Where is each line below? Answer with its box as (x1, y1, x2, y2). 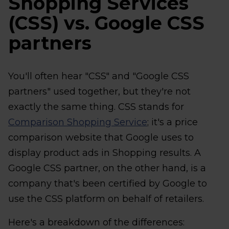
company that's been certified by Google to (8, 178, 207, 189)
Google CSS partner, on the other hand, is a (8, 163, 206, 174)
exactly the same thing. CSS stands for (8, 101, 184, 112)
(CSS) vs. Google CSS (8, 12, 204, 34)
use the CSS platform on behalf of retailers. (8, 193, 204, 204)
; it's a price (147, 117, 198, 128)
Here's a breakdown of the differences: (8, 217, 185, 228)
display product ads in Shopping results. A (8, 147, 201, 158)
